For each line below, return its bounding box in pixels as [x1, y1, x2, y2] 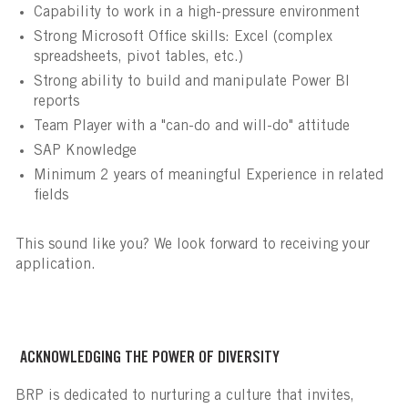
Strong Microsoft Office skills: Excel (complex [33, 30, 332, 46]
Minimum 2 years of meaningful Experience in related [33, 168, 383, 184]
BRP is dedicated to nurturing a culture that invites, [15, 389, 354, 404]
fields [33, 189, 68, 204]
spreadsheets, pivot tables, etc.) [33, 50, 243, 66]
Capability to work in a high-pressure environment [33, 5, 360, 21]
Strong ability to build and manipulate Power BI [33, 75, 350, 90]
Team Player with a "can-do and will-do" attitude [33, 119, 350, 135]
